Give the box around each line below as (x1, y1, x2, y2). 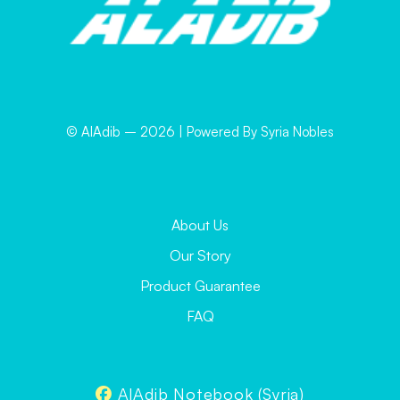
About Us (171, 216, 229, 235)
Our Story (169, 246, 231, 265)
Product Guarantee (139, 277, 261, 296)
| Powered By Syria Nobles (175, 122, 334, 140)
